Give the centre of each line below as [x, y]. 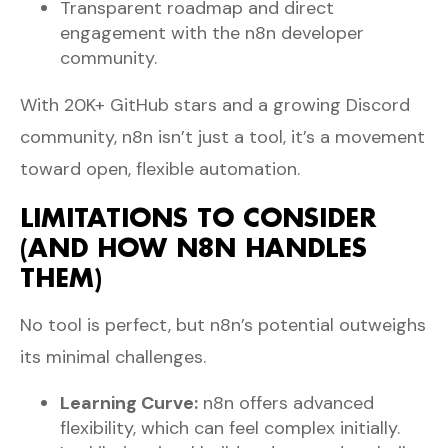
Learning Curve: [129, 402]
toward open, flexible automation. [160, 168]
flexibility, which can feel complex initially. [230, 427]
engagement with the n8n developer [212, 32]
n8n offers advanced [286, 402]
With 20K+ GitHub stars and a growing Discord [215, 104]
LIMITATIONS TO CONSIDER [198, 217]
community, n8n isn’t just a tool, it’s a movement [222, 136]
